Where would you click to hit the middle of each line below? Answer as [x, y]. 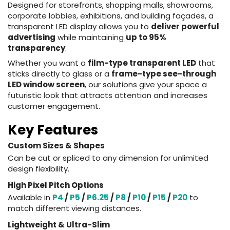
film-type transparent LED [142, 63]
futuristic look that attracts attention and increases [108, 95]
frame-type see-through [164, 74]
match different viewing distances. [74, 208]
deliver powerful [185, 26]
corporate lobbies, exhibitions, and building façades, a [111, 16]
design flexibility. [39, 169]
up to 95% [146, 37]
